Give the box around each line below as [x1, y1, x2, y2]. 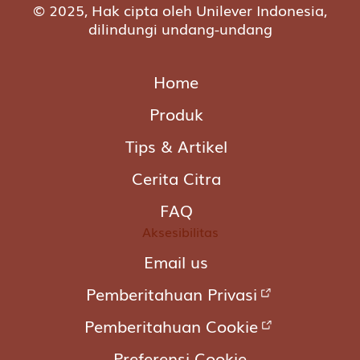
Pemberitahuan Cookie [84, 313, 259, 338]
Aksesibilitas [141, 222, 219, 242]
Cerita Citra [131, 166, 221, 190]
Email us [144, 249, 209, 274]
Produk [149, 101, 203, 126]
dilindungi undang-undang [88, 18, 272, 39]
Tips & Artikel [125, 133, 227, 158]
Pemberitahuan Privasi [85, 281, 257, 306]
